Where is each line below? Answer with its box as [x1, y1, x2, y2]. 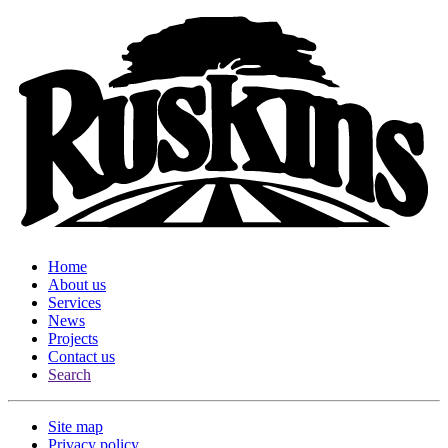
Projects [48, 330, 98, 348]
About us [48, 276, 106, 294]
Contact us [48, 348, 115, 366]
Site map [48, 418, 103, 436]
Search [48, 366, 91, 384]
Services [48, 294, 101, 312]
